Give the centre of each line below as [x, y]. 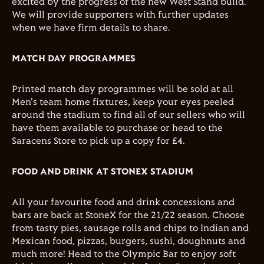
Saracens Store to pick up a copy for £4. [98, 141]
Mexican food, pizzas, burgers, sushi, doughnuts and [128, 241]
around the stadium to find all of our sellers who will [128, 115]
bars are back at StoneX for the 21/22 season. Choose [128, 215]
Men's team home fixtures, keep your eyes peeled [123, 102]
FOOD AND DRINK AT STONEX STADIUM [103, 172]
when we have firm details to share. [91, 28]
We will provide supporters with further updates [120, 15]
